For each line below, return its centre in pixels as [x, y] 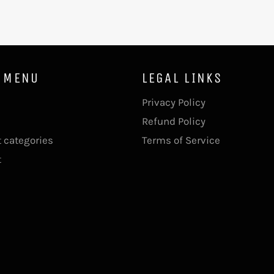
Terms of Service [181, 140]
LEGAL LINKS [182, 78]
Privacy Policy [173, 102]
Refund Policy [173, 121]
